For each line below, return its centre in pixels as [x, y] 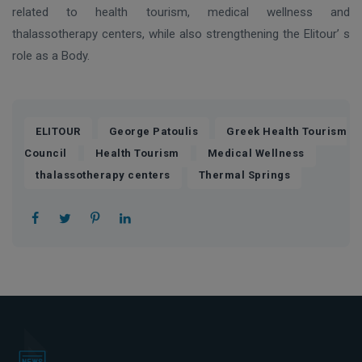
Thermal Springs [244, 175]
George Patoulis [153, 132]
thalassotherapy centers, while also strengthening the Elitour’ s [181, 34]
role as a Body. [51, 56]
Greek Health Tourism [286, 132]
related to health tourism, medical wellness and [181, 13]
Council [46, 154]
